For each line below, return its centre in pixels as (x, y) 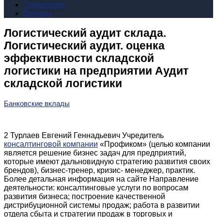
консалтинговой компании (51, 144)
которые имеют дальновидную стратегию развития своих (107, 161)
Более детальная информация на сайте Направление (101, 179)
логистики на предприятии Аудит (96, 71)
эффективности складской (79, 58)
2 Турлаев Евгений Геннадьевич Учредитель (84, 135)
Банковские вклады (37, 103)
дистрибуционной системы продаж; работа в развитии (102, 205)
